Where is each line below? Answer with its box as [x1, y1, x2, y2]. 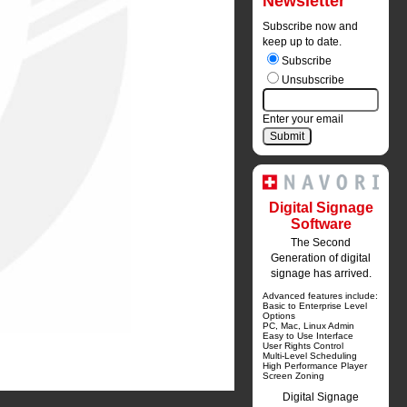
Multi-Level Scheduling [263, 351, 357, 361]
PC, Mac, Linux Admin [263, 321, 354, 331]
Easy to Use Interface [263, 331, 353, 341]
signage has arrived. [270, 267, 372, 280]
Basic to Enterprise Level [263, 301, 367, 311]
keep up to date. [263, 35, 342, 48]
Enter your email [263, 113, 343, 125]
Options [263, 311, 295, 321]
